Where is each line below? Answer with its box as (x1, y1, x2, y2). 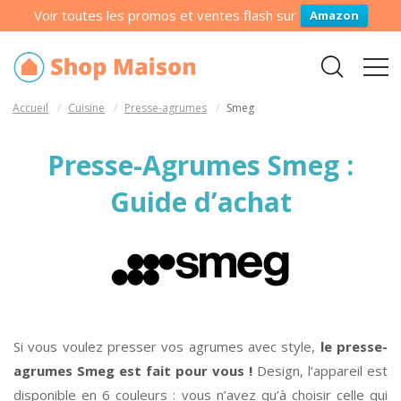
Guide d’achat (109, 183, 292, 220)
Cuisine (68, 100, 106, 115)
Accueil (13, 100, 49, 115)
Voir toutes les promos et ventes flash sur (33, 6, 296, 24)
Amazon (309, 7, 359, 23)
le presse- (315, 337, 388, 355)
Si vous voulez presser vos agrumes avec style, (13, 337, 316, 355)
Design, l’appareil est (252, 362, 388, 380)
